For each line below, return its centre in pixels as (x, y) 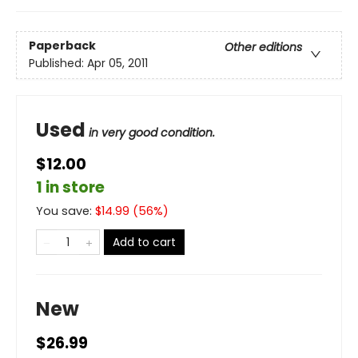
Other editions (263, 48)
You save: (66, 211)
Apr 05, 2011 (117, 64)
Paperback (62, 46)
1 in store (70, 187)
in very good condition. (152, 133)
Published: (58, 64)
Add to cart (144, 242)
